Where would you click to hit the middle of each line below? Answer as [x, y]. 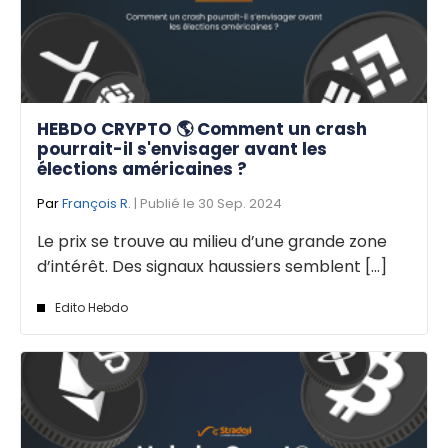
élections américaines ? [142, 168]
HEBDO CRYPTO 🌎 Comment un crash [202, 128]
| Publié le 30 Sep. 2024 [206, 203]
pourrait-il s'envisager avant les [182, 148]
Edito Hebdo [91, 307]
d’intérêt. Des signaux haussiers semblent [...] [212, 266]
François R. [96, 203]
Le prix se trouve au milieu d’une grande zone [212, 241]
